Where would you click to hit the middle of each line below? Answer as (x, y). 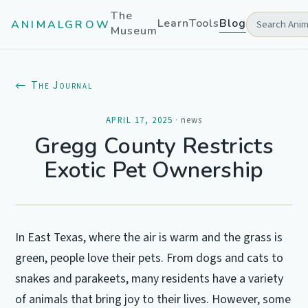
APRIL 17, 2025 (139, 120)
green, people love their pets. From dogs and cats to (150, 258)
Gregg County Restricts (154, 146)
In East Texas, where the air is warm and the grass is (149, 238)
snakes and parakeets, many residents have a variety (150, 279)
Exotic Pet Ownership (154, 170)
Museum (134, 31)
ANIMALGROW (61, 24)
